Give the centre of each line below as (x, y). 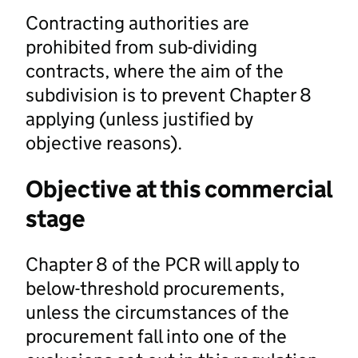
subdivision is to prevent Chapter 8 (169, 94)
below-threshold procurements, (155, 288)
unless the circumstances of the (157, 312)
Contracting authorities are (137, 22)
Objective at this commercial (179, 189)
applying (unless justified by (139, 118)
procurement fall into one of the (156, 336)
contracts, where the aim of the (155, 70)
